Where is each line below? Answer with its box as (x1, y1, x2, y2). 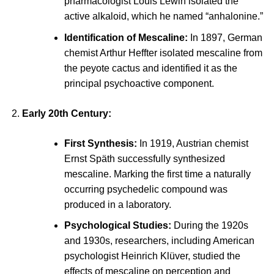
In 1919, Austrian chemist (136, 138, 248, 149)
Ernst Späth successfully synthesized (64, 153, 225, 164)
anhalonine (208, 11, 257, 22)
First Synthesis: (64, 138, 137, 149)
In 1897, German (187, 32, 262, 43)
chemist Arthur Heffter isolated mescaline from (64, 47, 262, 58)
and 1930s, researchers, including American (64, 235, 254, 246)
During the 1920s (171, 220, 248, 231)
